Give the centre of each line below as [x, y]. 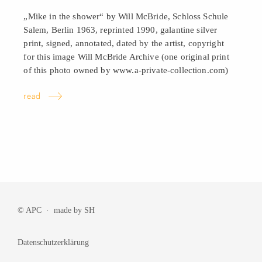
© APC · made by [51, 210]
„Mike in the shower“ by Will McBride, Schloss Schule [126, 16]
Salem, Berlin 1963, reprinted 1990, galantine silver [120, 29]
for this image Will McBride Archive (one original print [126, 56]
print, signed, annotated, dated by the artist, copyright [124, 43]
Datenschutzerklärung [53, 242]
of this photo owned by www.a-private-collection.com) [126, 70]
